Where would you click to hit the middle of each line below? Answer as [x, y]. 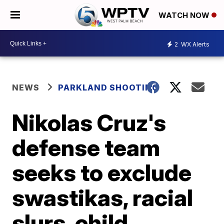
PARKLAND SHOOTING [108, 87]
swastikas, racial [103, 197]
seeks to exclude [102, 172]
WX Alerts [194, 44]
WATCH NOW [185, 15]
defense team [86, 147]
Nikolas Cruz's [89, 122]
